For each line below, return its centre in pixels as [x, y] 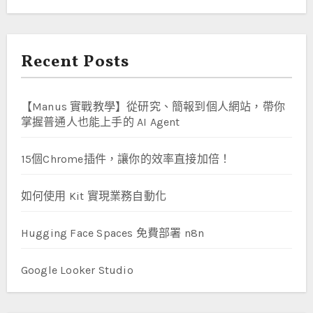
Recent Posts [75, 63]
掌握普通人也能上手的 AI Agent [100, 122]
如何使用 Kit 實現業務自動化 [93, 196]
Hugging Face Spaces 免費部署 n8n [112, 233]
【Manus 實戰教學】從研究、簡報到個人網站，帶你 [153, 107]
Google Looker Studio [77, 270]
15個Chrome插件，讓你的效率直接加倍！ [126, 159]
